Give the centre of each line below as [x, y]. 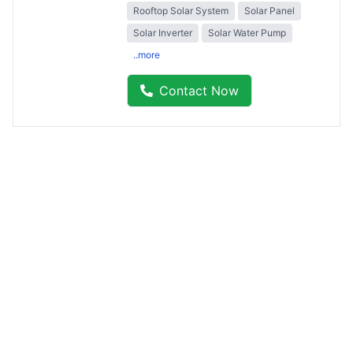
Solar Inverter [163, 32]
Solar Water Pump [247, 32]
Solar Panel [269, 10]
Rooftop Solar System [181, 10]
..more [147, 54]
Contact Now [199, 90]
